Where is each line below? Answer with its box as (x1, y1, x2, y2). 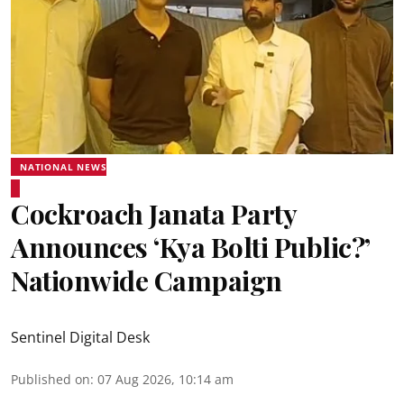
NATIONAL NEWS (20, 161, 107, 173)
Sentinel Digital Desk (11, 327, 150, 347)
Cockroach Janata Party (11, 196, 296, 232)
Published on (11, 371, 90, 388)
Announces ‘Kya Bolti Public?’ (11, 229, 370, 265)
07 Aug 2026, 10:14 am (97, 371, 234, 388)
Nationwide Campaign (11, 262, 282, 298)
